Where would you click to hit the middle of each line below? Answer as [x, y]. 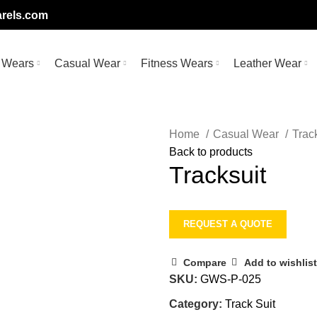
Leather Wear [267, 63]
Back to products [211, 152]
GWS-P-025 [231, 279]
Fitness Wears [177, 63]
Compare [205, 262]
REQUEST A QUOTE [228, 224]
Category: [196, 304]
